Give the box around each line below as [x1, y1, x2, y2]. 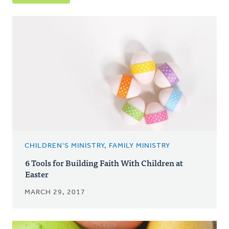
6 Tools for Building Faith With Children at [25, 155, 183, 169]
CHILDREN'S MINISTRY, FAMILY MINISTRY [25, 142, 170, 150]
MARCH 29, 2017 [25, 188, 85, 196]
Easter [25, 167, 49, 180]
